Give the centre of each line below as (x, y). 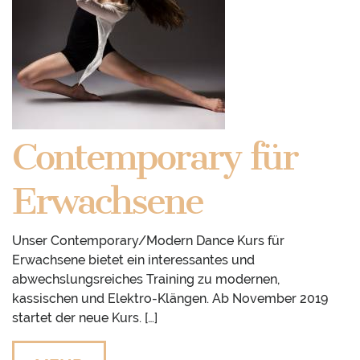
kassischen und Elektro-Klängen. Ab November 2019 (170, 299)
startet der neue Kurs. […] (85, 318)
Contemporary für (155, 157)
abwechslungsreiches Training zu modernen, (146, 280)
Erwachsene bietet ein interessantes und (133, 260)
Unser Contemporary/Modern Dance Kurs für (148, 241)
